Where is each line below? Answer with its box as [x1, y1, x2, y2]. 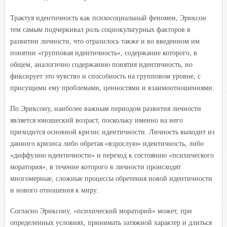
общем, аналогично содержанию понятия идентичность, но [10, 60, 193, 68]
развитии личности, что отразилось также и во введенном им [10, 37, 200, 45]
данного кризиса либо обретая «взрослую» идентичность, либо [10, 139, 204, 147]
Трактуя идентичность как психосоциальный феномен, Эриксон [10, 14, 206, 22]
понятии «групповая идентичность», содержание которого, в [10, 49, 197, 57]
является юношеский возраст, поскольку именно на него [10, 116, 183, 124]
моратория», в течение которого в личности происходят [10, 163, 181, 171]
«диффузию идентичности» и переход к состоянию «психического [10, 151, 214, 159]
